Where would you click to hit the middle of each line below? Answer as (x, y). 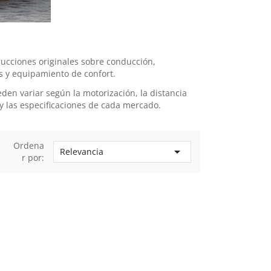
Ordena (29, 146)
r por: (33, 158)
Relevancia (82, 152)
